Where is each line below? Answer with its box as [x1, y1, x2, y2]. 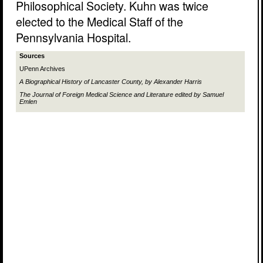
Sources [19, 52, 45, 60]
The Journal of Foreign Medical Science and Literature [19, 91, 173, 99]
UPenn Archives [19, 65, 65, 73]
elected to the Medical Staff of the [16, 13, 183, 31]
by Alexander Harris [143, 78, 202, 86]
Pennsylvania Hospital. [16, 29, 131, 46]
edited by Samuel [173, 91, 224, 99]
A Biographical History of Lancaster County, [19, 78, 143, 86]
